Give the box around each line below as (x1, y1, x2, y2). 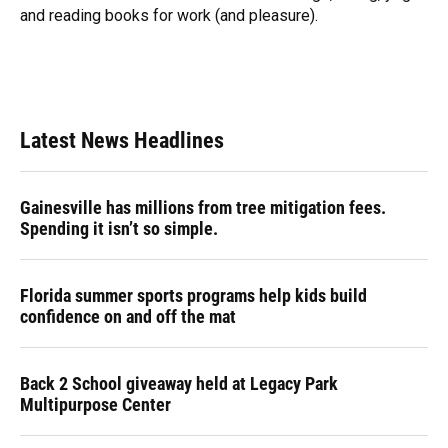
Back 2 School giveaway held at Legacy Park (20, 373, 338, 394)
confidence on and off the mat (20, 306, 236, 327)
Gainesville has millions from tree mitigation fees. (20, 197, 386, 218)
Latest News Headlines (20, 128, 224, 153)
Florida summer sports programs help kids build (20, 285, 367, 306)
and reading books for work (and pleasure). (20, 6, 318, 25)
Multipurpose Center (20, 394, 171, 415)
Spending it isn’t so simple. (20, 218, 218, 239)
